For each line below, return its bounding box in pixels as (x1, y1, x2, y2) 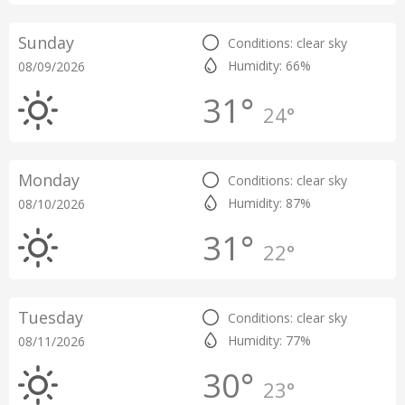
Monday (18, 169, 80, 191)
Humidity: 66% (228, 57, 311, 74)
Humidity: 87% (228, 194, 311, 212)
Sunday (18, 32, 74, 53)
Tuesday (18, 306, 83, 328)
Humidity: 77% (228, 332, 311, 349)
